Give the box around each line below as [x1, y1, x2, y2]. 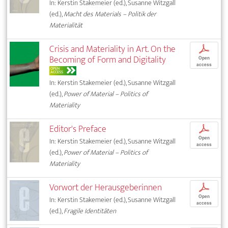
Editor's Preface [49, 121, 107, 137]
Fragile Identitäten [64, 205, 117, 217]
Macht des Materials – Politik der [64, 8, 157, 20]
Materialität [49, 19, 83, 32]
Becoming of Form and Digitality [49, 52, 166, 68]
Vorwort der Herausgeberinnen [49, 180, 162, 196]
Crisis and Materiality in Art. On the [49, 41, 176, 58]
